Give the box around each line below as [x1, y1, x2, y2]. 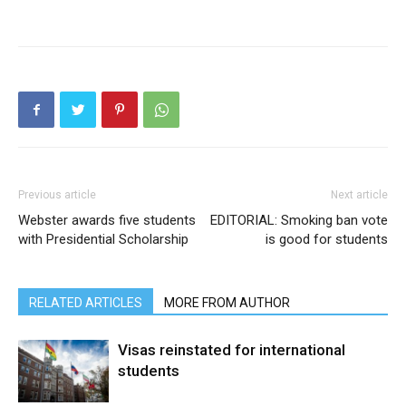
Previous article [18, 188, 96, 201]
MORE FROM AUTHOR [164, 295, 290, 310]
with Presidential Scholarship [18, 231, 188, 247]
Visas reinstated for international [118, 341, 345, 359]
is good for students [266, 231, 388, 247]
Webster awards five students [18, 212, 196, 228]
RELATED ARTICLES [29, 295, 142, 310]
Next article [331, 188, 388, 201]
